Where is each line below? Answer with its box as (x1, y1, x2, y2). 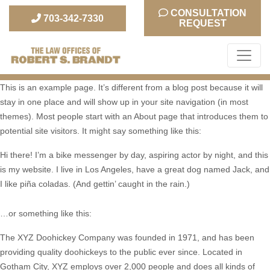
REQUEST (178, 18, 227, 28)
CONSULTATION (168, 8, 246, 18)
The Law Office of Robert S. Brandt (9, 67, 198, 81)
